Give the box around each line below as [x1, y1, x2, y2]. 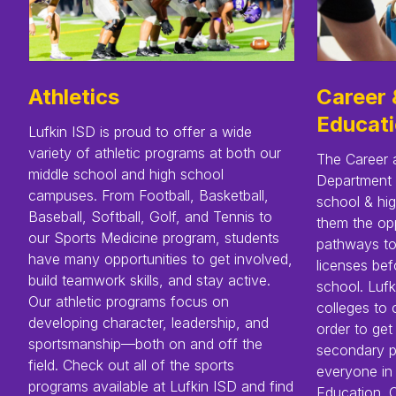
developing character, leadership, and [28, 313, 269, 331]
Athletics [28, 83, 119, 110]
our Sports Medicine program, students [28, 228, 279, 247]
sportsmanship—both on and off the [28, 334, 263, 353]
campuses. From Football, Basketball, [28, 186, 269, 204]
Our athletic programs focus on [28, 292, 229, 310]
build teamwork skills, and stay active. [28, 270, 270, 289]
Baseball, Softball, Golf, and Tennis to [28, 207, 272, 225]
